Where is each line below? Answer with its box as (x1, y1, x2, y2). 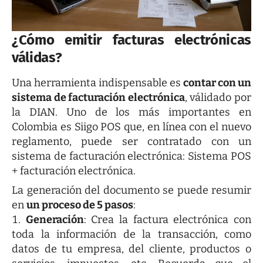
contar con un (183, 76, 251, 89)
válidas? (12, 49, 62, 66)
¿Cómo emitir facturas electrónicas (12, 31, 251, 48)
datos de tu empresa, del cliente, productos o (12, 242, 251, 255)
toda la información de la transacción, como (12, 227, 251, 241)
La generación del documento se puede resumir (12, 183, 251, 197)
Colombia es (12, 120, 75, 133)
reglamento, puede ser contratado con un (12, 134, 251, 148)
